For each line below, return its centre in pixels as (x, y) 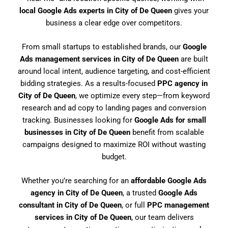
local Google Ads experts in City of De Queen (96, 10)
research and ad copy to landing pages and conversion (114, 108)
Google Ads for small (170, 120)
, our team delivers (162, 218)
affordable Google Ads (169, 181)
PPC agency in (182, 83)
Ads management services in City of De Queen (99, 59)
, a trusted (140, 193)
